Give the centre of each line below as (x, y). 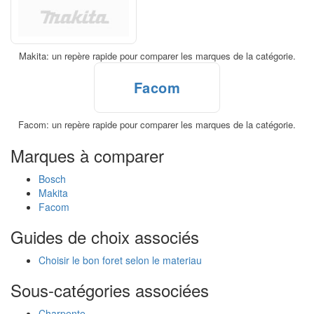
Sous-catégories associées (110, 290)
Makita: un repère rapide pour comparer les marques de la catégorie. (157, 56)
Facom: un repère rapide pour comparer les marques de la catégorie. (157, 125)
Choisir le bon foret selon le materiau (120, 260)
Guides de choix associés (105, 237)
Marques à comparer (87, 156)
